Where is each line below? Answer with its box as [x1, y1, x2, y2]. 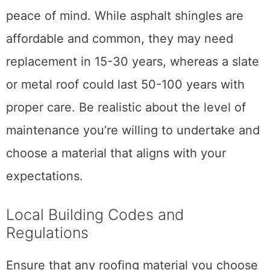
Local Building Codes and [6, 206, 184, 224]
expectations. [6, 169, 83, 184]
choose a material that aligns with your [6, 146, 226, 161]
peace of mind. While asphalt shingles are [6, 8, 243, 24]
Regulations [6, 224, 89, 242]
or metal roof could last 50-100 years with [6, 77, 245, 92]
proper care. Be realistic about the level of [6, 100, 246, 115]
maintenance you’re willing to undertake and [6, 123, 260, 138]
